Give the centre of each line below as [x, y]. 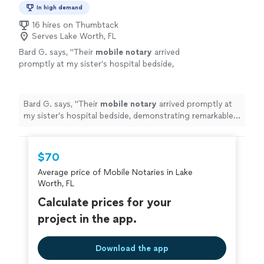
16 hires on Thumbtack [75, 25]
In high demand [60, 8]
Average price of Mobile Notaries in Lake [115, 173]
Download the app [132, 248]
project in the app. [87, 219]
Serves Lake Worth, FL [74, 37]
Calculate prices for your [105, 202]
